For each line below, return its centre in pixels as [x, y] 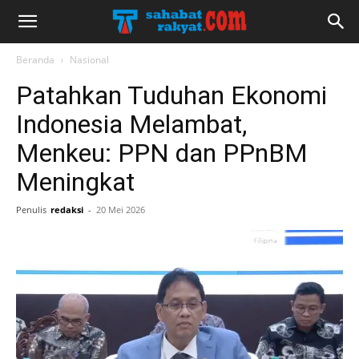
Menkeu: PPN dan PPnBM [162, 153]
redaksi [67, 210]
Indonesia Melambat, [131, 124]
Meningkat [75, 182]
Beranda [35, 60]
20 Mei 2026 [121, 210]
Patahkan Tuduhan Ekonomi [171, 95]
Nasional [89, 60]
